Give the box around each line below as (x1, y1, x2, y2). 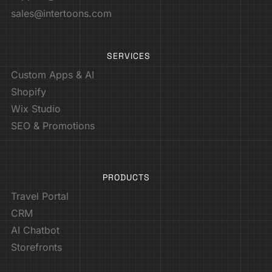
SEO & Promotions (11, 120, 95, 132)
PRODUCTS (102, 172, 150, 183)
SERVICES (107, 50, 151, 62)
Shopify (11, 86, 46, 98)
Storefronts (11, 241, 62, 254)
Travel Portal (11, 190, 69, 203)
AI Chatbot (11, 224, 59, 237)
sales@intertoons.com (11, 7, 112, 20)
